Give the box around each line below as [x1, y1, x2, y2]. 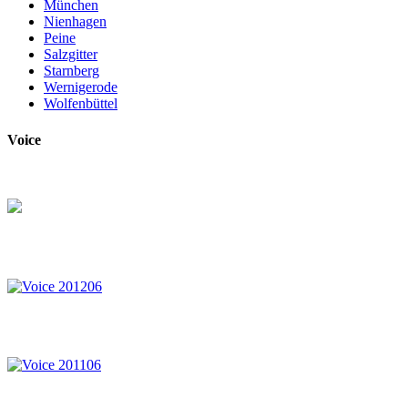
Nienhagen [44, 14, 107, 30]
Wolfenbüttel [44, 96, 117, 112]
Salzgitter [44, 46, 97, 63]
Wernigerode [44, 79, 117, 96]
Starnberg [44, 63, 99, 79]
